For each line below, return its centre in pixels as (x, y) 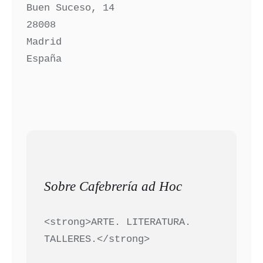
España (44, 59)
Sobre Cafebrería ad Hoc (113, 187)
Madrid (44, 42)
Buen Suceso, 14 (71, 8)
